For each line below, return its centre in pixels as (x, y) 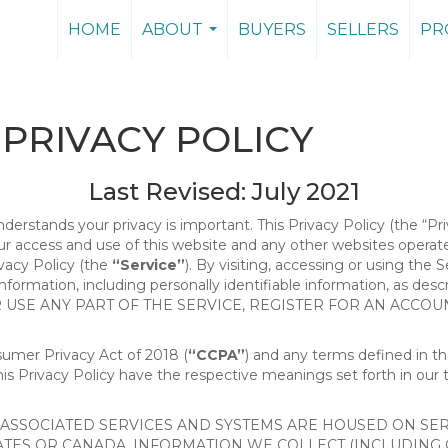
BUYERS (272, 29)
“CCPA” (216, 355)
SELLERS (363, 29)
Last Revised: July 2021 (224, 191)
